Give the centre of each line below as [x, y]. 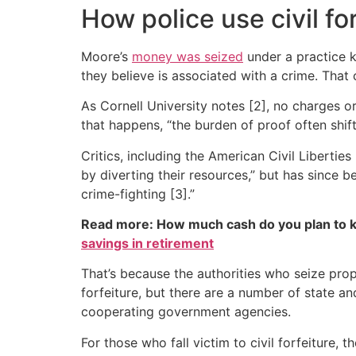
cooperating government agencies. [186, 312]
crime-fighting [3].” [138, 193]
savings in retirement [147, 243]
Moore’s [106, 56]
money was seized [188, 56]
